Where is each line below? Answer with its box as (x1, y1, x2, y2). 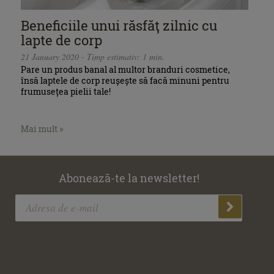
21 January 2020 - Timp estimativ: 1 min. (21, 51, 165, 63)
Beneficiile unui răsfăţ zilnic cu (21, 16, 218, 34)
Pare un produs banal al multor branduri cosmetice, (21, 64, 231, 76)
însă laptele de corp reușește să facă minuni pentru (21, 75, 230, 87)
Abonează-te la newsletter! (58, 171, 199, 185)
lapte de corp (21, 31, 103, 49)
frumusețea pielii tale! (21, 86, 111, 98)
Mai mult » (21, 122, 64, 135)
